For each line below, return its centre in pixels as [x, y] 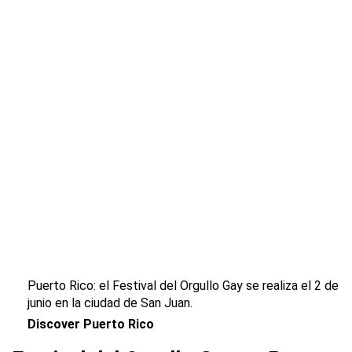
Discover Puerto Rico [91, 324]
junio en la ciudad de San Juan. [110, 302]
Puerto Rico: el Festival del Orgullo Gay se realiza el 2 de [183, 285]
